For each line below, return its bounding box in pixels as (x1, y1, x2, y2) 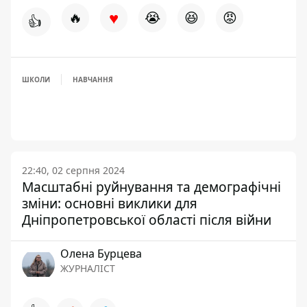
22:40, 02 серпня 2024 (22, 164, 125, 177)
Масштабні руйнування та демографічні (22, 177, 281, 196)
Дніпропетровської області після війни (22, 210, 271, 229)
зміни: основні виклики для (22, 194, 197, 212)
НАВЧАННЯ (73, 75, 113, 84)
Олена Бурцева (60, 246, 142, 261)
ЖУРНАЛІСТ (60, 262, 115, 275)
